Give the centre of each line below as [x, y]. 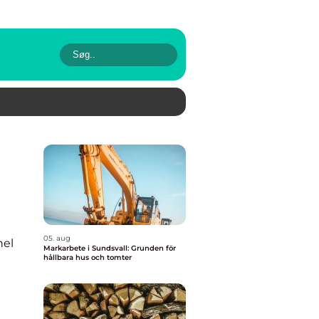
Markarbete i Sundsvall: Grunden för [110, 248]
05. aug [57, 238]
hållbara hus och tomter [88, 257]
